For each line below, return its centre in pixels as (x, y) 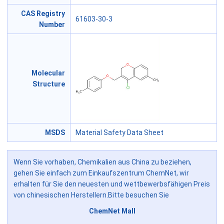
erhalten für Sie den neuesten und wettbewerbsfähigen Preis (112, 184)
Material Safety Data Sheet (119, 133)
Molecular (48, 73)
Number (52, 25)
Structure (49, 84)
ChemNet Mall (112, 211)
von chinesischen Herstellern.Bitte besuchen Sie (91, 195)
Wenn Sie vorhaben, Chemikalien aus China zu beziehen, (102, 162)
